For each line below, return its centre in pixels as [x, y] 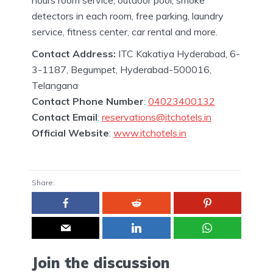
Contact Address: [74, 53]
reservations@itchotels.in [157, 117]
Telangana [55, 85]
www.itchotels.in [150, 133]
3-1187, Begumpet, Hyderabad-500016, [122, 69]
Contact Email [65, 117]
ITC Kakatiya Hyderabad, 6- [178, 53]
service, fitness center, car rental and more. [125, 31]
